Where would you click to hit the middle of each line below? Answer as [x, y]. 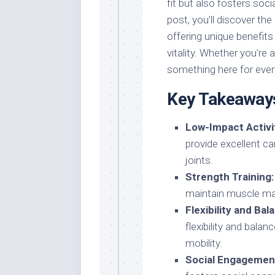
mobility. [204, 243]
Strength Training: [230, 177]
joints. [199, 160]
